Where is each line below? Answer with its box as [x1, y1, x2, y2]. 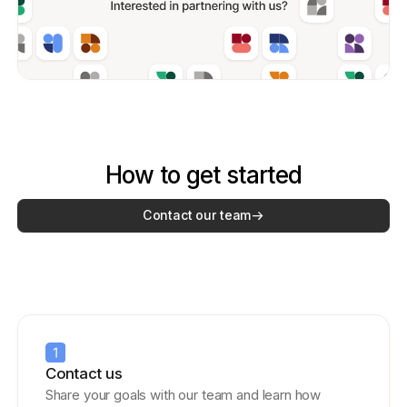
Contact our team [142, 207, 252, 223]
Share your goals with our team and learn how [45, 386, 322, 404]
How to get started [104, 160, 303, 189]
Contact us [45, 364, 124, 383]
